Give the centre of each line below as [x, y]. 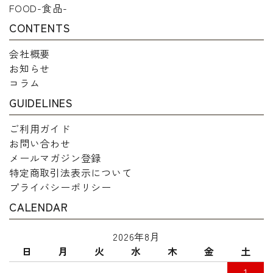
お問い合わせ [40, 143]
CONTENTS [40, 27]
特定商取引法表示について [71, 172]
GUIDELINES [41, 102]
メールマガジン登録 [55, 158]
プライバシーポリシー [60, 187]
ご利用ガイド [40, 128]
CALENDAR [39, 206]
